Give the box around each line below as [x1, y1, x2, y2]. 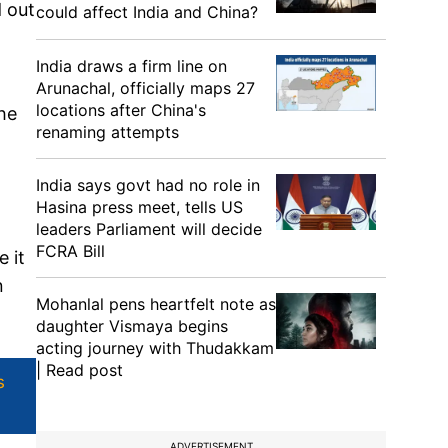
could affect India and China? [36, 2, 258, 22]
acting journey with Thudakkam [36, 338, 274, 358]
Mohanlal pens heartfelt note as [36, 294, 276, 314]
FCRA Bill [36, 241, 105, 261]
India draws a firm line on [36, 56, 227, 76]
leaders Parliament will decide [36, 219, 262, 239]
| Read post [36, 360, 123, 380]
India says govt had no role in [36, 175, 260, 195]
